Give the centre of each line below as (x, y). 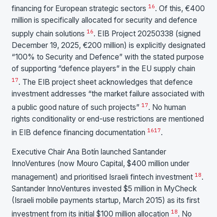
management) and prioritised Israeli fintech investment (103, 177)
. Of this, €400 (180, 8)
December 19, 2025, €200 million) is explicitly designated (108, 46)
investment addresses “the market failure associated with (108, 94)
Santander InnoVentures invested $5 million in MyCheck (104, 189)
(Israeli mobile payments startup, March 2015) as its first (106, 201)
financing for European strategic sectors (80, 8)
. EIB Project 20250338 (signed (147, 34)
